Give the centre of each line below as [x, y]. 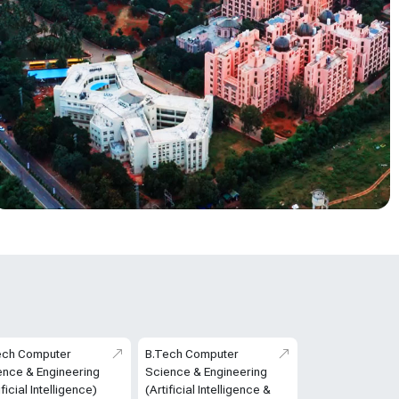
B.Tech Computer [191, 354]
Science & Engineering [206, 372]
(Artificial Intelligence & [208, 390]
